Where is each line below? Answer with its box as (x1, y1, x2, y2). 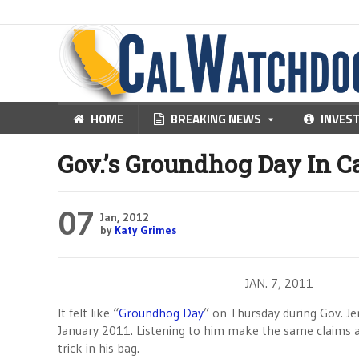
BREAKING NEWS (171, 110, 261, 128)
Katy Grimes (115, 223, 176, 237)
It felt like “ (58, 305, 119, 321)
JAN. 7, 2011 (245, 275, 313, 291)
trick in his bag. (58, 340, 139, 356)
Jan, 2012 (100, 210, 149, 224)
